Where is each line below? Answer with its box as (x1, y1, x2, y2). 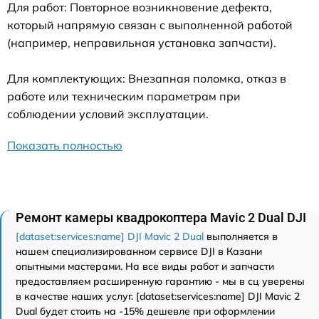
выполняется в (204, 230, 278, 243)
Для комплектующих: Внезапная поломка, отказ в (7, 71, 286, 85)
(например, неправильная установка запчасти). (7, 36, 276, 50)
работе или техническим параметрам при (7, 89, 241, 103)
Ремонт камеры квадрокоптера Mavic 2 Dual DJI (16, 210, 306, 225)
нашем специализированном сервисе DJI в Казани (16, 245, 262, 258)
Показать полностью (7, 138, 122, 152)
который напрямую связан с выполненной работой (7, 18, 293, 32)
